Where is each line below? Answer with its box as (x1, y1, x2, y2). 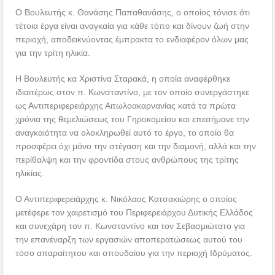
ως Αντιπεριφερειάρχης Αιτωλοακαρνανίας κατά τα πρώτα (15, 101, 236, 111)
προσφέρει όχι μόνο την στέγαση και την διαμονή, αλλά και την (15, 141, 257, 152)
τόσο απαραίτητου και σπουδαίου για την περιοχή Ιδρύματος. (15, 248, 253, 258)
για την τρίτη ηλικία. (15, 48, 91, 58)
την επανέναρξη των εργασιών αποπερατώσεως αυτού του (15, 234, 243, 245)
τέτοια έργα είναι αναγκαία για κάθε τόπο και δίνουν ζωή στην (15, 21, 250, 31)
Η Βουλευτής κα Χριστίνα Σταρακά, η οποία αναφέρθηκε (15, 74, 231, 84)
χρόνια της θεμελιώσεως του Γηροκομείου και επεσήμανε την (15, 114, 250, 125)
